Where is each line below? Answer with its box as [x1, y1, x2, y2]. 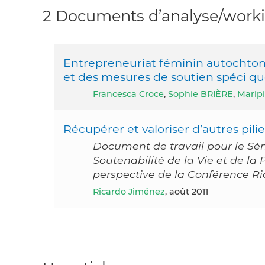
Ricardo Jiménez [99, 186, 165, 197]
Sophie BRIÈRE [168, 88, 233, 99]
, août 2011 [165, 186, 208, 197]
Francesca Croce [98, 88, 164, 99]
